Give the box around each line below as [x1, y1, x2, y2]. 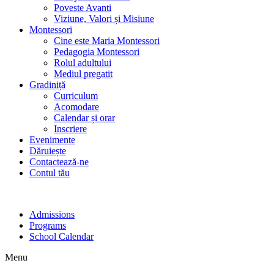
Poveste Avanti [54, 2, 111, 13]
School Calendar [29, 231, 94, 242]
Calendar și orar [54, 113, 115, 123]
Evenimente [29, 135, 75, 145]
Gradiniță [29, 80, 65, 90]
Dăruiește [29, 146, 66, 156]
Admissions [29, 209, 75, 220]
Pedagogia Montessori [54, 46, 139, 57]
